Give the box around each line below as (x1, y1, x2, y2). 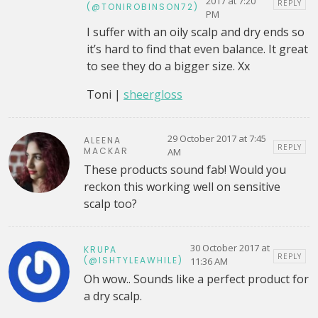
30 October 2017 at (190, 241, 270, 255)
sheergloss (124, 87, 182, 103)
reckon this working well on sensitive (83, 179, 280, 195)
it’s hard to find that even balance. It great (87, 41, 308, 57)
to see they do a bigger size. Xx (87, 58, 250, 75)
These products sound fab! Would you (83, 162, 286, 178)
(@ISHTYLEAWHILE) (83, 254, 183, 267)
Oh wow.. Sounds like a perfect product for (83, 271, 309, 287)
